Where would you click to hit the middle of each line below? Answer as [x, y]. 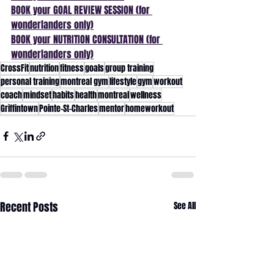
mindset [37, 95]
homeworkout [150, 108]
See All [185, 206]
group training [129, 68]
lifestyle [123, 81]
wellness [146, 95]
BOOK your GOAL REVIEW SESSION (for [82, 10]
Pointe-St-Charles [68, 108]
